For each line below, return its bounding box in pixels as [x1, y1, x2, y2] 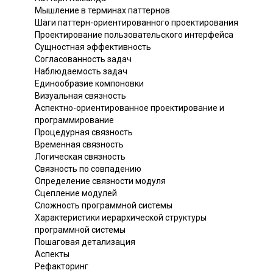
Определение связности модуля [35, 175, 166, 186]
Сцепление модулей [35, 188, 117, 198]
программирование [35, 115, 114, 125]
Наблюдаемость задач [35, 66, 127, 76]
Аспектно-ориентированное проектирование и [35, 102, 224, 113]
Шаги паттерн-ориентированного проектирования [35, 17, 238, 27]
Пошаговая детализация [35, 236, 135, 247]
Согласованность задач [35, 54, 132, 64]
